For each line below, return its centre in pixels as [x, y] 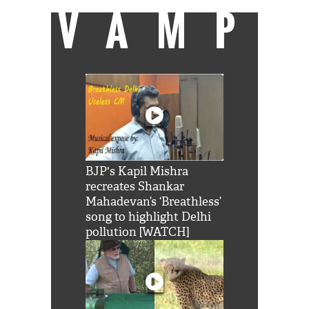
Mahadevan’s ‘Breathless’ [153, 202]
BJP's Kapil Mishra [137, 172]
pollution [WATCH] [137, 232]
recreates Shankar [134, 187]
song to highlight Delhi [148, 217]
